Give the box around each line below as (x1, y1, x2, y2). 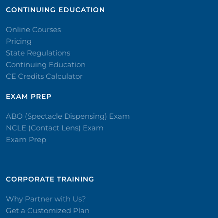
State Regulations (6, 48, 70, 57)
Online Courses (6, 25, 61, 34)
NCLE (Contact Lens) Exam (6, 123, 104, 132)
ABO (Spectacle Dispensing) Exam (6, 111, 130, 121)
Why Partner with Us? (6, 194, 86, 203)
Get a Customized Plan (6, 206, 90, 215)
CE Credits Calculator (6, 72, 83, 81)
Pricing (6, 36, 32, 46)
